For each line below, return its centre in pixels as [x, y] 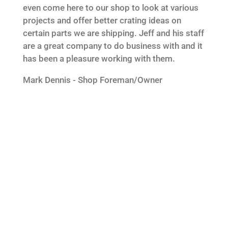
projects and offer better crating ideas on [102, 20]
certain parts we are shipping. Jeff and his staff [113, 33]
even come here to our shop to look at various [110, 7]
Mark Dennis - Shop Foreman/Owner [92, 80]
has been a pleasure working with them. [99, 58]
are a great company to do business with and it [112, 46]
